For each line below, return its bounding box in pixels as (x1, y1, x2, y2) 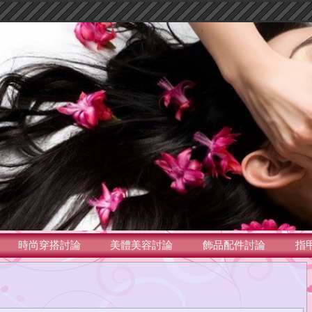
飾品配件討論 (203, 240, 265, 251)
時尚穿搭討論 (17, 240, 81, 251)
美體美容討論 (110, 240, 173, 251)
